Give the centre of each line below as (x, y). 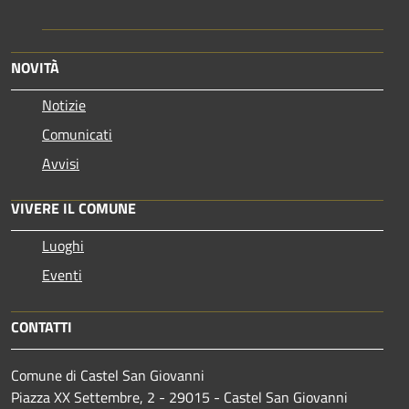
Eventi (62, 274)
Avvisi (61, 163)
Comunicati (77, 134)
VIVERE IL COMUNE (73, 208)
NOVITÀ (35, 67)
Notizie (64, 105)
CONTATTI (42, 326)
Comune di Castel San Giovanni (108, 375)
